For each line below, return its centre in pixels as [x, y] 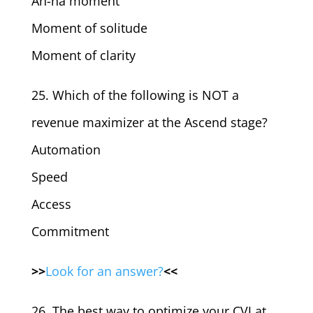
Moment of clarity [83, 55]
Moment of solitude [89, 28]
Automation [66, 150]
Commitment [70, 231]
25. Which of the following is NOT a [135, 95]
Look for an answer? [104, 271]
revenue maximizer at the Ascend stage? [149, 122]
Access [51, 204]
